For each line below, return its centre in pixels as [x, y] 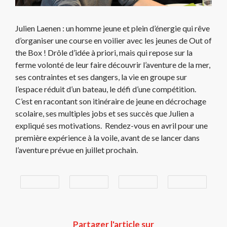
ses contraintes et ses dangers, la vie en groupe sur [101, 77]
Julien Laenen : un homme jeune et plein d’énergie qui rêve [112, 28]
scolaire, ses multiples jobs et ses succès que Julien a [105, 113]
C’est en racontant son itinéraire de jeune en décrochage [111, 101]
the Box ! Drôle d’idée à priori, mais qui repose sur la [104, 52]
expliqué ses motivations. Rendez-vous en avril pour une [111, 125]
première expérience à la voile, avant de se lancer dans [107, 137]
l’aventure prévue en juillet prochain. [77, 149]
